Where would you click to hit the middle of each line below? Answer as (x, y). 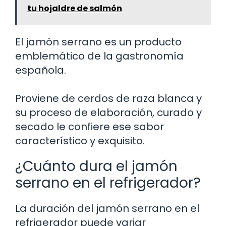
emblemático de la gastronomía (99, 56)
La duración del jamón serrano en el (107, 208)
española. (41, 70)
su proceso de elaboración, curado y (108, 112)
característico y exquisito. (80, 140)
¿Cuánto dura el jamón (96, 166)
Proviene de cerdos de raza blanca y (108, 98)
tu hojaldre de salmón (75, 8)
